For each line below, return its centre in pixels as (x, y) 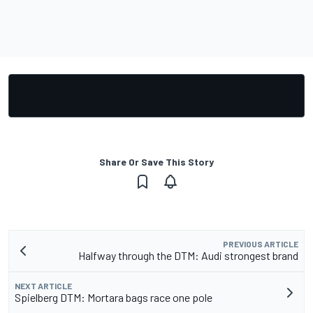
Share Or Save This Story (156, 162)
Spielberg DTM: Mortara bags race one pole (114, 298)
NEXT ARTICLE (43, 286)
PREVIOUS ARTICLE (261, 244)
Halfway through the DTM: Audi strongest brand (188, 256)
